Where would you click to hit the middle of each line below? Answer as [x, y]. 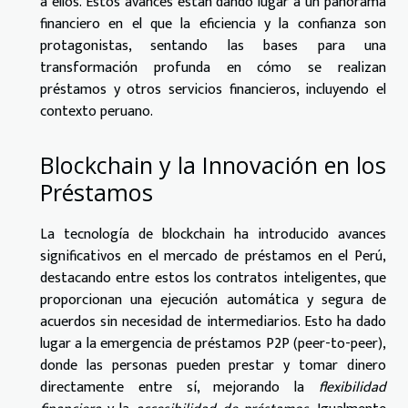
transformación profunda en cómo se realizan [213, 67]
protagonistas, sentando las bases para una [213, 46]
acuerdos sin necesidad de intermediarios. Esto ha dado [213, 322]
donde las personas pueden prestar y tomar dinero [213, 366]
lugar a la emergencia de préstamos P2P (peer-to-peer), [213, 344]
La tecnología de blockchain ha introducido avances [213, 235]
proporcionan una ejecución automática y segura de [213, 301]
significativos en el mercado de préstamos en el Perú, [213, 257]
